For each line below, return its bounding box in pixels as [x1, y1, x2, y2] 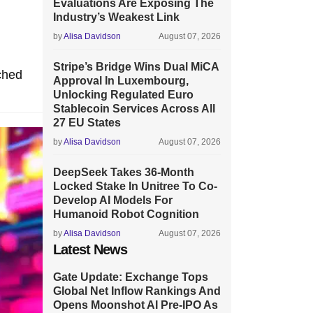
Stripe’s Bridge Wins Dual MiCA [53, 61, 219, 73]
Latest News [53, 242, 127, 257]
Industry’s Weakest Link [53, 11, 180, 23]
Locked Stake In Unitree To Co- [53, 180, 217, 192]
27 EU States [53, 117, 121, 129]
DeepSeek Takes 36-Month [53, 166, 194, 178]
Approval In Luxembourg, [53, 75, 189, 87]
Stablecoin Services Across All [53, 103, 215, 115]
